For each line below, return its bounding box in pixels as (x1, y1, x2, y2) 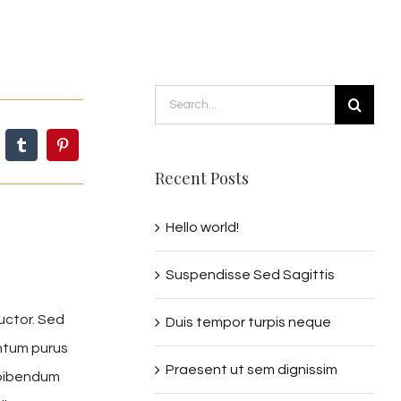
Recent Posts (155, 167, 250, 189)
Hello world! (166, 219, 240, 235)
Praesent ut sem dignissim (166, 362, 338, 377)
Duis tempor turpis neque (166, 314, 332, 329)
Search (154, 91, 202, 106)
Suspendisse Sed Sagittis (166, 267, 336, 282)
